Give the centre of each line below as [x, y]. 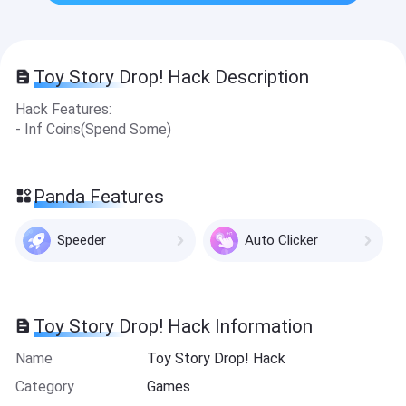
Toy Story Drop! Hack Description [172, 77]
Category [44, 386]
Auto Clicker [281, 241]
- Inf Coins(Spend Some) [93, 130]
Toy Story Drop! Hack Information [174, 327]
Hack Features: [63, 110]
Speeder [81, 241]
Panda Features [99, 196]
